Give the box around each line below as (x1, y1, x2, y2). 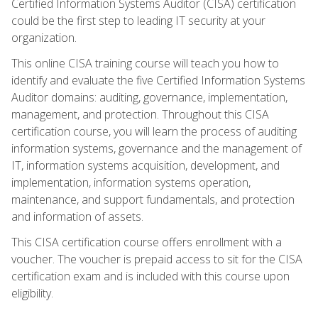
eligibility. (11, 285, 53, 301)
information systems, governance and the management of (11, 140, 302, 156)
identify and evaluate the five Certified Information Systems (11, 72, 305, 88)
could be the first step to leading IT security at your (11, 12, 265, 28)
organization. (11, 29, 77, 45)
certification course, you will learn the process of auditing (11, 123, 297, 139)
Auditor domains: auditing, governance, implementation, (11, 89, 287, 105)
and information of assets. (11, 208, 143, 224)
